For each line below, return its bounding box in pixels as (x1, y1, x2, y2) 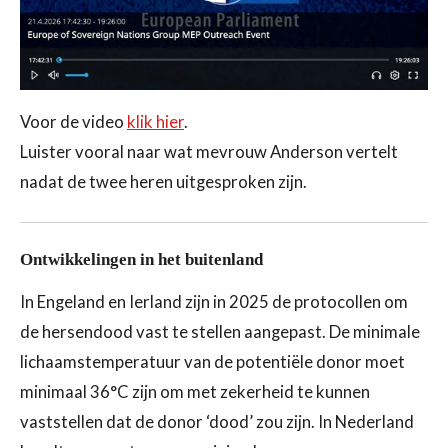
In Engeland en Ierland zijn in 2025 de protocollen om (20, 292, 408, 313)
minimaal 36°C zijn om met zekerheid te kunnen (20, 382, 370, 403)
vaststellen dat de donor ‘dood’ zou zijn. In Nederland (20, 412, 414, 433)
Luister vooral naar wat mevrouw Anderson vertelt (20, 141, 398, 162)
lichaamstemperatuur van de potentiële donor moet (20, 352, 405, 373)
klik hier (127, 111, 184, 132)
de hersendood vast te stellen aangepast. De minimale (20, 322, 420, 343)
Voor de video (20, 111, 127, 132)
